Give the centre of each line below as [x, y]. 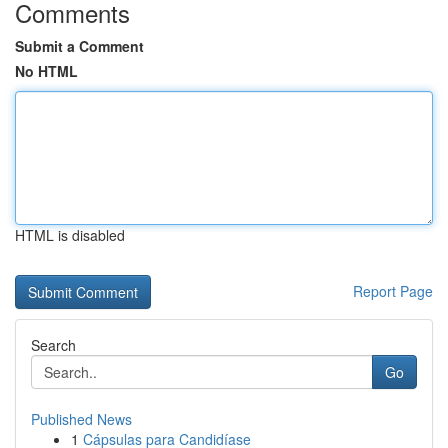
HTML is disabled [70, 235]
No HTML [46, 71]
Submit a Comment [79, 46]
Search [53, 345]
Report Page [393, 291]
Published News [81, 419]
